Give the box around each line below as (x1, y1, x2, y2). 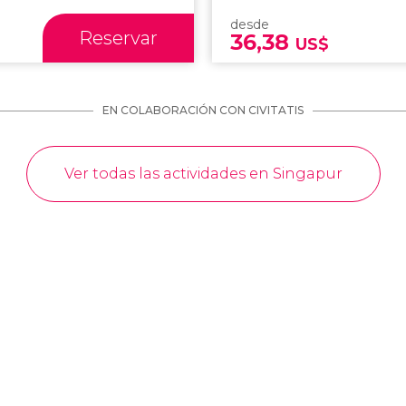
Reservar (79, 27, 159, 50)
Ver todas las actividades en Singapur (63, 165, 343, 183)
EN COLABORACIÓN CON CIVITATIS (102, 103, 304, 118)
